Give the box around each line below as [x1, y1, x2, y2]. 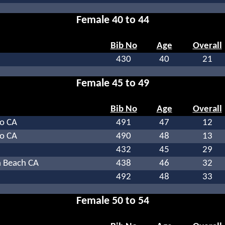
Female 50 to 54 [76, 196, 149, 207]
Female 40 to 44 [76, 15, 149, 26]
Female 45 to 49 [76, 78, 149, 89]
